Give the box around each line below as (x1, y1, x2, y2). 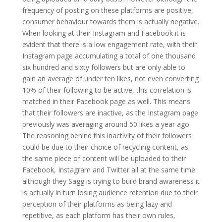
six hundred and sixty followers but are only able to (22, 62, 185, 72)
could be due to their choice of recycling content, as (22, 142, 188, 152)
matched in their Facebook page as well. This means (22, 96, 190, 106)
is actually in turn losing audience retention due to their (22, 187, 198, 197)
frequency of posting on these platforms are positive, (22, 5, 193, 15)
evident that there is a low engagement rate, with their (22, 39, 197, 49)
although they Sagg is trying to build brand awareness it (22, 176, 200, 186)
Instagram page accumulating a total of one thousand (22, 51, 196, 60)
